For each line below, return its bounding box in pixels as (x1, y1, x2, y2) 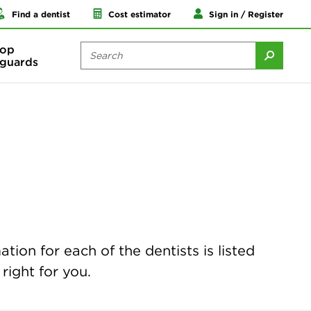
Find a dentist (12, 8, 70, 19)
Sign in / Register (209, 8, 283, 19)
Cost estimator (108, 8, 171, 19)
